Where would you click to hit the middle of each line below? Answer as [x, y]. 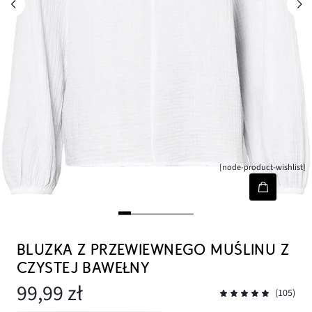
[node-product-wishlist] [263, 167]
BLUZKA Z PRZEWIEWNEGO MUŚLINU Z [153, 250]
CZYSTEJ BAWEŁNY [83, 268]
